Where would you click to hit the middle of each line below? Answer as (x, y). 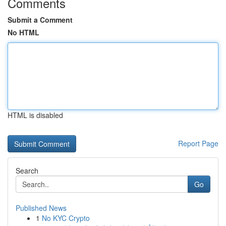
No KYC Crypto (66, 218)
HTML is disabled (35, 115)
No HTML (23, 32)
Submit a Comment (40, 20)
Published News (41, 208)
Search (27, 171)
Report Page (198, 143)
